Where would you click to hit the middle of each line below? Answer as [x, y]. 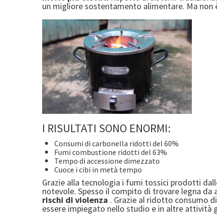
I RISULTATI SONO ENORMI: [106, 128]
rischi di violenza [75, 200]
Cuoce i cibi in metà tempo [98, 170]
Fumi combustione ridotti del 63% [111, 152]
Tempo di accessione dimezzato [107, 161]
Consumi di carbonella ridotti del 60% [116, 144]
